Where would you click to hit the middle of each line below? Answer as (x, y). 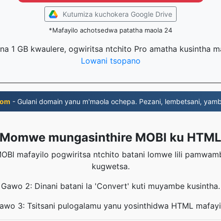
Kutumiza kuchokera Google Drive (117, 14)
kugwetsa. (110, 166)
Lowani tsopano (110, 61)
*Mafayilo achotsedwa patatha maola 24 (110, 30)
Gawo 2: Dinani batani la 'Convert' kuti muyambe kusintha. (110, 186)
